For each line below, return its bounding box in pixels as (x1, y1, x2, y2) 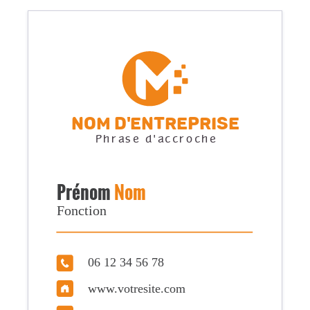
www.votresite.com (88, 281, 186, 295)
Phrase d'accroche (95, 134, 216, 145)
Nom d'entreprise (71, 112, 240, 134)
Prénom (56, 178, 114, 205)
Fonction (56, 202, 107, 218)
